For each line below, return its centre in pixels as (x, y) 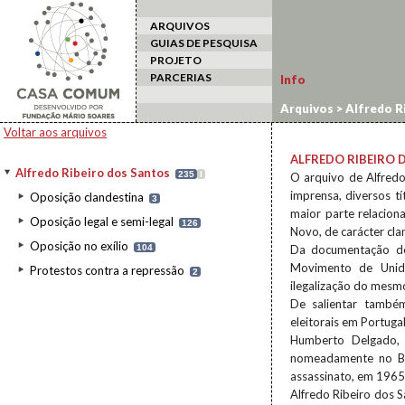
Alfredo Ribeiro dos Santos (93, 173)
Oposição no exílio (79, 246)
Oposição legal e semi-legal (102, 221)
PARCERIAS (181, 77)
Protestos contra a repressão (107, 270)
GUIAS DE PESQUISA (204, 43)
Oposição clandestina (87, 197)
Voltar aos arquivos (55, 132)
